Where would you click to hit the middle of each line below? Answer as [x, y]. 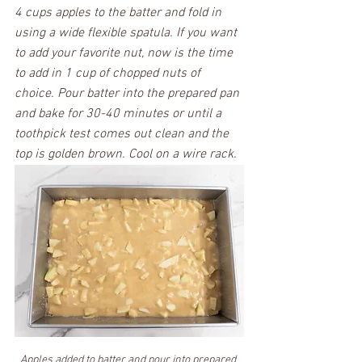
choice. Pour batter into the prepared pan [128, 93]
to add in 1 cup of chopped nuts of [109, 73]
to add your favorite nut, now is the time [125, 53]
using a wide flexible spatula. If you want [127, 33]
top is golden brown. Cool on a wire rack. [127, 154]
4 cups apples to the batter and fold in [120, 13]
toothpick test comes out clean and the [123, 134]
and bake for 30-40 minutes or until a [120, 114]
